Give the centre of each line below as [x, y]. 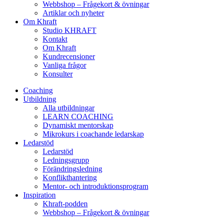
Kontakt [55, 39]
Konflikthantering [70, 178]
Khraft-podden [65, 204]
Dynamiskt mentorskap [78, 125]
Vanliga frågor [64, 65]
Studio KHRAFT [70, 30]
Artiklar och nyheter [73, 13]
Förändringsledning [72, 169]
